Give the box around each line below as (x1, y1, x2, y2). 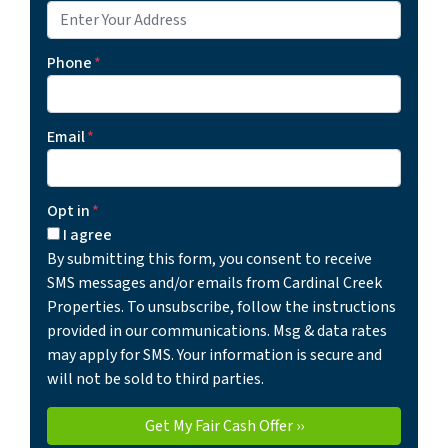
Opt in (47, 199, 90, 222)
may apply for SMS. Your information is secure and (47, 343, 382, 366)
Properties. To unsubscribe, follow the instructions (47, 295, 396, 318)
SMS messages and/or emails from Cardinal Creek (47, 271, 382, 294)
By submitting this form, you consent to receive (47, 247, 372, 270)
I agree (63, 223, 112, 246)
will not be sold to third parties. (47, 367, 264, 390)
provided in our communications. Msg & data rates (47, 319, 387, 342)
